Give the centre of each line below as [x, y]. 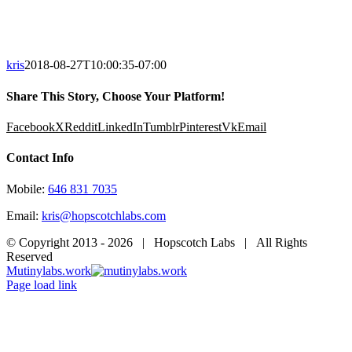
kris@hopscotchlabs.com [104, 215]
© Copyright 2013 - [57, 242]
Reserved [33, 256]
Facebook [31, 126]
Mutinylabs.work [49, 270]
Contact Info [40, 158]
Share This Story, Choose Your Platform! [115, 96]
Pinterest [200, 126]
